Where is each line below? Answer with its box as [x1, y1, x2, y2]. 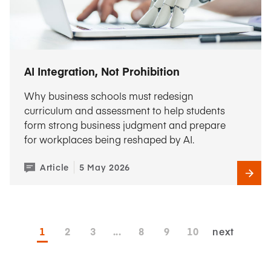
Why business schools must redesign [24, 89, 194, 102]
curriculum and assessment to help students [24, 103, 225, 117]
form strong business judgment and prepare [24, 118, 226, 131]
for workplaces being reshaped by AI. [24, 132, 194, 146]
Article [40, 161, 69, 173]
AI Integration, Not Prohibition [24, 64, 180, 79]
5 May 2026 [79, 161, 130, 173]
